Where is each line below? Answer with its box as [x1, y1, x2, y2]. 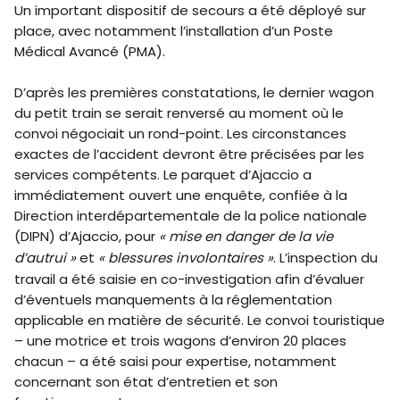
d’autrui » [14, 248, 79, 268]
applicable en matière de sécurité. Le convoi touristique [14, 311, 385, 330]
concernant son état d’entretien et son [14, 372, 278, 392]
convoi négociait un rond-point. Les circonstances [14, 124, 346, 144]
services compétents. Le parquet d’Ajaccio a [14, 165, 312, 185]
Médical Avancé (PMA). [14, 42, 169, 62]
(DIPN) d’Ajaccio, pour [14, 227, 159, 246]
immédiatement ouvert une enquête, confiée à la [14, 186, 347, 205]
